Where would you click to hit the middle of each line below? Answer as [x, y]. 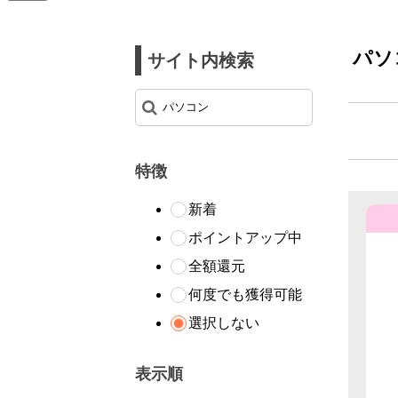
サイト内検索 [201, 61]
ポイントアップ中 [245, 238]
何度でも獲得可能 [245, 295]
